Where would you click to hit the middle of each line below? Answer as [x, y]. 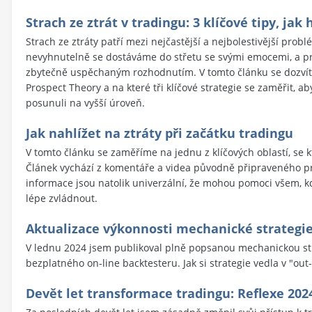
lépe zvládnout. [62, 198]
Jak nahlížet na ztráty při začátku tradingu [159, 133]
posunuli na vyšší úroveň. [85, 102]
